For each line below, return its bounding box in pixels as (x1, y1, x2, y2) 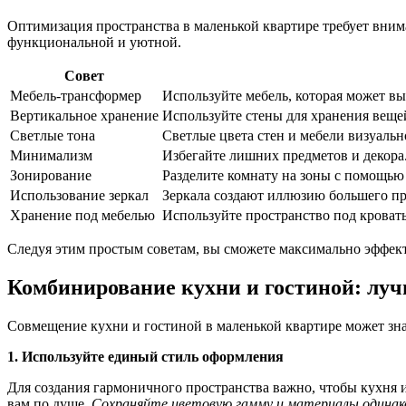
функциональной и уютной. (7, 34, 181, 51)
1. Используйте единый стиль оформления (7, 349, 284, 365)
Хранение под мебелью (10, 208, 155, 224)
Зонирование (10, 168, 92, 184)
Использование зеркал (10, 188, 149, 204)
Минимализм (10, 148, 92, 164)
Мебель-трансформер (10, 88, 141, 104)
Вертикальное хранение (10, 108, 159, 124)
